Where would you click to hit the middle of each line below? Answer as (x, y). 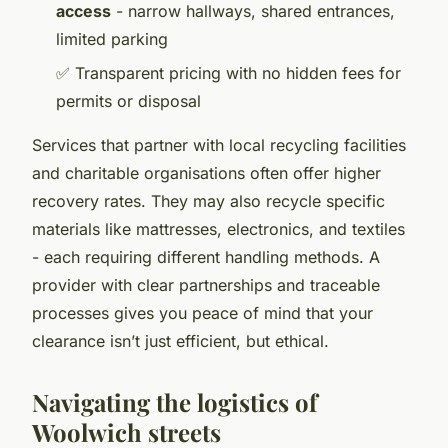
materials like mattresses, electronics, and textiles (218, 229)
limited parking (112, 38)
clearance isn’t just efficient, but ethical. (180, 341)
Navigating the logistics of (174, 402)
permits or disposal (128, 101)
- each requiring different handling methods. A (206, 257)
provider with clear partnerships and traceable (206, 285)
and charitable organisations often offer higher (206, 173)
